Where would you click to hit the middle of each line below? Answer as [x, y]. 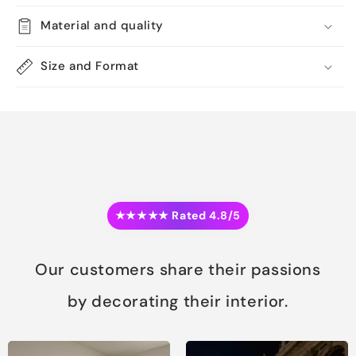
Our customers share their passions [178, 270]
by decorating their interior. [178, 302]
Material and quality [102, 26]
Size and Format [90, 66]
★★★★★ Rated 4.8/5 [178, 216]
